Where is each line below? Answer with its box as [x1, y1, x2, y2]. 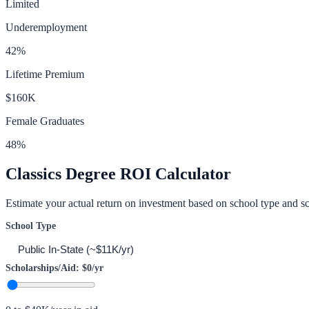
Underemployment [6, 21, 87, 33]
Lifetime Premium [6, 68, 84, 80]
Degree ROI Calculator [61, 164, 231, 183]
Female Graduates [6, 114, 84, 127]
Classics [6, 164, 61, 183]
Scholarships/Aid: [6, 262, 82, 273]
